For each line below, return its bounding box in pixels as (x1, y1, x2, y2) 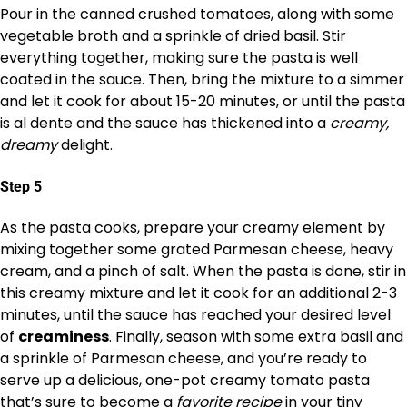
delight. (57, 134, 113, 156)
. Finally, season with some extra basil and (109, 325, 403, 347)
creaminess (18, 325, 109, 347)
